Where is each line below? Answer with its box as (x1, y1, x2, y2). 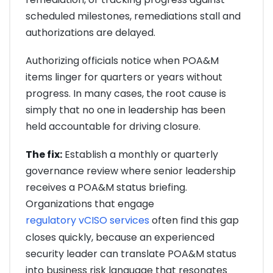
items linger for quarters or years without (26, 70, 222, 85)
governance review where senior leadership (26, 164, 236, 179)
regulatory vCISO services (26, 213, 149, 228)
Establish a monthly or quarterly (62, 147, 218, 162)
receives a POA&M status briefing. (26, 180, 187, 195)
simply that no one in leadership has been (26, 103, 225, 118)
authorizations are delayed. (26, 25, 155, 40)
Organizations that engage (26, 197, 154, 211)
